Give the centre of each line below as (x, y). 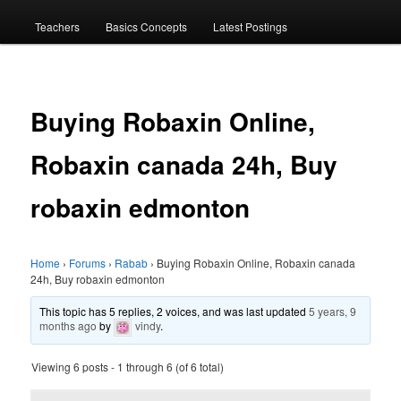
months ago (68, 326)
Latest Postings (251, 26)
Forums (88, 263)
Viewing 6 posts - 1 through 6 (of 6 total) (128, 367)
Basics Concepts (146, 26)
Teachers (57, 26)
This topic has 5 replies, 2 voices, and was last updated (175, 311)
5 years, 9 (333, 311)
